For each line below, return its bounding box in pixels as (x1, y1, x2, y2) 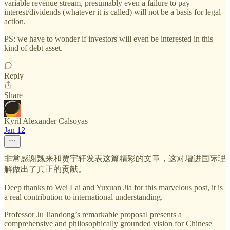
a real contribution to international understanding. (4, 192, 163, 201)
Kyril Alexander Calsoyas (4, 116, 88, 125)
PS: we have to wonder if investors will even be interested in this (4, 34, 213, 43)
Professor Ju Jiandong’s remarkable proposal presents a (4, 209, 182, 219)
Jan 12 (4, 125, 25, 135)
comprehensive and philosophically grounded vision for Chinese (4, 219, 212, 228)
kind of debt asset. (4, 43, 63, 52)
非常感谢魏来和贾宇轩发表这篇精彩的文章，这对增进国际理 (4, 154, 226, 163)
